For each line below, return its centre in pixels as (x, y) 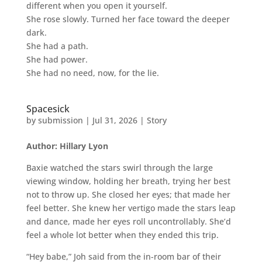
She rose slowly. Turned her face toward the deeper (128, 19)
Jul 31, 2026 (115, 120)
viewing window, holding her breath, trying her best (128, 181)
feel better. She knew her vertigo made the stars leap (131, 208)
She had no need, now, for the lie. (92, 73)
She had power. (57, 59)
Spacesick (48, 108)
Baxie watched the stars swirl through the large (119, 167)
